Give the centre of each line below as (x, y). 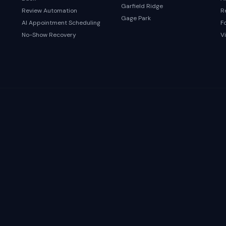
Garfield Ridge (142, 6)
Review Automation (49, 11)
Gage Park (136, 18)
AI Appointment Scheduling (61, 23)
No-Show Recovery (49, 35)
